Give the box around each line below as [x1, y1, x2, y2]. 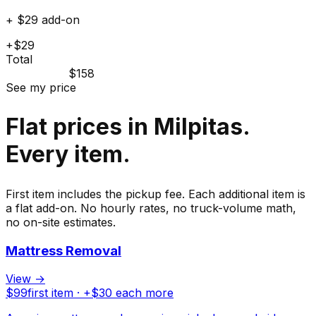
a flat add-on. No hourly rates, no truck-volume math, [6, 200, 296, 215]
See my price [6, 80, 76, 95]
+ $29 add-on [6, 12, 80, 27]
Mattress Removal [6, 242, 121, 259]
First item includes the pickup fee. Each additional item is [6, 186, 305, 201]
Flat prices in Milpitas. [6, 113, 250, 141]
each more [112, 286, 174, 300]
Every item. [6, 140, 130, 169]
